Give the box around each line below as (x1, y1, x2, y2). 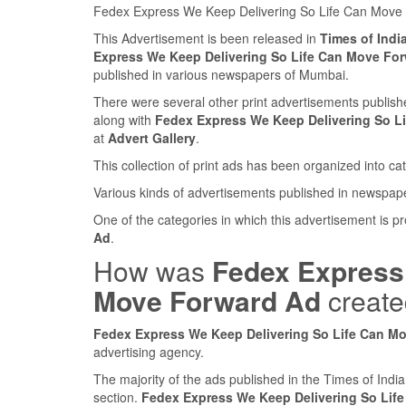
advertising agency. (93, 343, 204, 362)
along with (93, 111, 155, 130)
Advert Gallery (108, 129, 196, 148)
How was (93, 251, 212, 291)
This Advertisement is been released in (93, 29, 320, 48)
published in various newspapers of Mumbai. (93, 65, 349, 84)
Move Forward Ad (93, 281, 321, 321)
